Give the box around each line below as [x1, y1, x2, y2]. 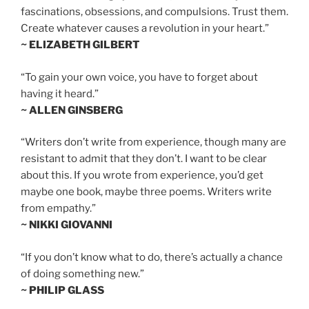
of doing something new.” [21, 267, 144, 280]
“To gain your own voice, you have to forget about [21, 70, 258, 83]
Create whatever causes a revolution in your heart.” [21, 22, 269, 35]
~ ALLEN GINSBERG [21, 103, 123, 117]
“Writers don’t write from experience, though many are [21, 136, 286, 149]
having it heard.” [21, 87, 99, 100]
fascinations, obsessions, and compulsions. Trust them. [21, 6, 288, 19]
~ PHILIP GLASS [21, 283, 104, 297]
